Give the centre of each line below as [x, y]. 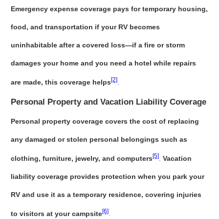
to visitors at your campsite [57, 213]
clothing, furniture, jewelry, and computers [82, 158]
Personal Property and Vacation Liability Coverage [109, 102]
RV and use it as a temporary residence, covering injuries [106, 194]
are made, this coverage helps [61, 82]
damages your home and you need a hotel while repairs [104, 63]
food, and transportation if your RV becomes [86, 27]
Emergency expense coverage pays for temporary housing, [109, 9]
